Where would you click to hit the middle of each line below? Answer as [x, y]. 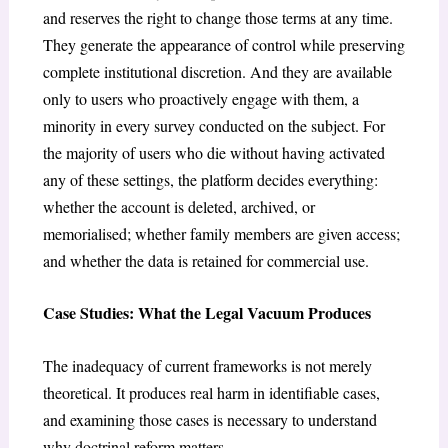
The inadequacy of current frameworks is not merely [207, 365]
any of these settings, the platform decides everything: [210, 179]
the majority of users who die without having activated [213, 152]
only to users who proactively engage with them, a [200, 98]
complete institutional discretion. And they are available [217, 71]
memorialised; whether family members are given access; [221, 233]
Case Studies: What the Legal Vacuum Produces [206, 313]
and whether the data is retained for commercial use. [205, 260]
